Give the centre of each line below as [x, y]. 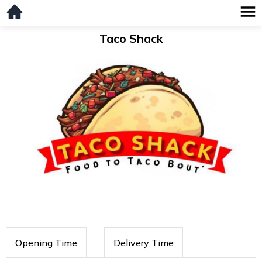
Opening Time [46, 243]
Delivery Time [144, 243]
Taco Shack [131, 38]
